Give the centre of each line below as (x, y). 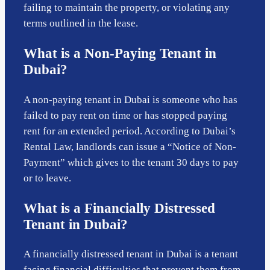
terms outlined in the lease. (81, 24)
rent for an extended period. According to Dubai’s (130, 131)
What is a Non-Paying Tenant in (120, 53)
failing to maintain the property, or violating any (127, 8)
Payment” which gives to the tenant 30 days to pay (131, 162)
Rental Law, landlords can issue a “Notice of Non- (130, 146)
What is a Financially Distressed (120, 208)
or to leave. (48, 178)
